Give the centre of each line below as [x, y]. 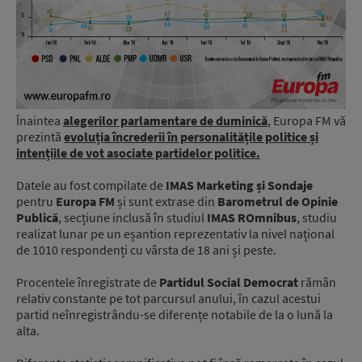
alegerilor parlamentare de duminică [165, 120]
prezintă [40, 137]
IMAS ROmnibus [252, 217]
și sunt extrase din [165, 201]
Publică [37, 217]
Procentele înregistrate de [88, 282]
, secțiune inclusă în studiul [133, 217]
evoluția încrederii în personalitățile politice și [191, 137]
